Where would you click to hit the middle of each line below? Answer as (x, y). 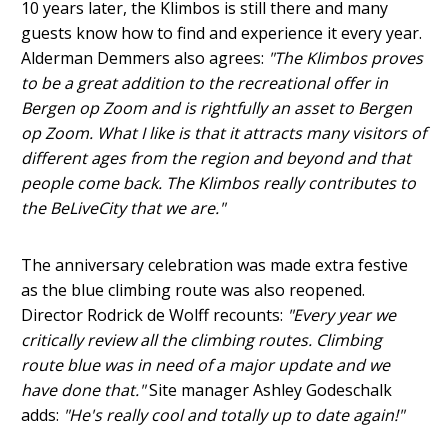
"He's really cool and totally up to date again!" (234, 415)
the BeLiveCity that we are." (123, 208)
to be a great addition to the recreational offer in (205, 83)
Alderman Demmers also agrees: (145, 58)
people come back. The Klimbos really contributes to (219, 183)
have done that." (83, 390)
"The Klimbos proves (346, 58)
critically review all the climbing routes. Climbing (202, 340)
